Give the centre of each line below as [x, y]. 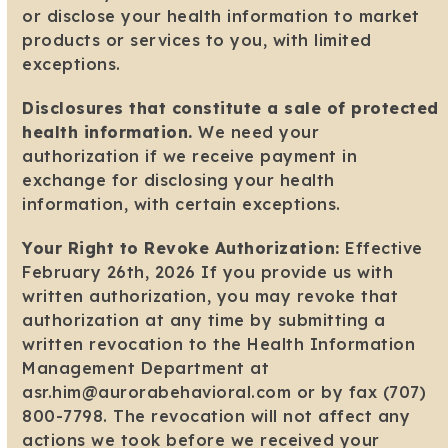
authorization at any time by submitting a [204, 320]
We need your [256, 132]
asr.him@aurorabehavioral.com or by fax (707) [224, 392]
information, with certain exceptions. [181, 204]
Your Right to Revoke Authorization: [181, 248]
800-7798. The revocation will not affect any [216, 416]
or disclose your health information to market [221, 16]
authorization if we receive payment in [190, 156]
